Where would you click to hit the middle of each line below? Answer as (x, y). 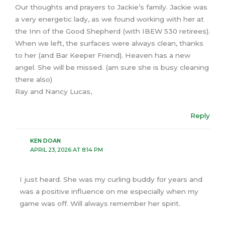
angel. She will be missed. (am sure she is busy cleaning (112, 68)
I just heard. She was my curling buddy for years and (111, 179)
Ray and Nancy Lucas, (53, 92)
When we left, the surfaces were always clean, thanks (109, 43)
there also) (34, 80)
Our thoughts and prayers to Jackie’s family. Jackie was (111, 7)
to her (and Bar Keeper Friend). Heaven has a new (103, 55)
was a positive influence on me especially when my (109, 191)
